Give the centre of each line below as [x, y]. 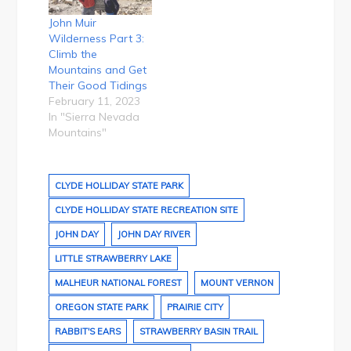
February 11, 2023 [95, 101]
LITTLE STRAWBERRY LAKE [114, 259]
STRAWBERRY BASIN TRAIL [199, 332]
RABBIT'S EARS [88, 332]
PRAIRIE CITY [195, 308]
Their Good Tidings [98, 86]
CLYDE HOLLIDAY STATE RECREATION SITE [147, 210]
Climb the [73, 54]
